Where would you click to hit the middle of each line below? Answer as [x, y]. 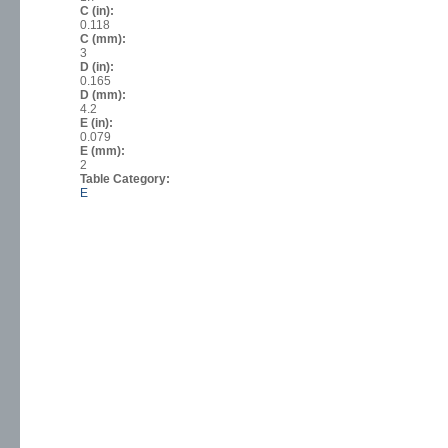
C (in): [98, 11]
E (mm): [104, 151]
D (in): [98, 67]
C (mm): [104, 39]
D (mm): [104, 95]
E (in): [98, 123]
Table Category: [126, 179]
